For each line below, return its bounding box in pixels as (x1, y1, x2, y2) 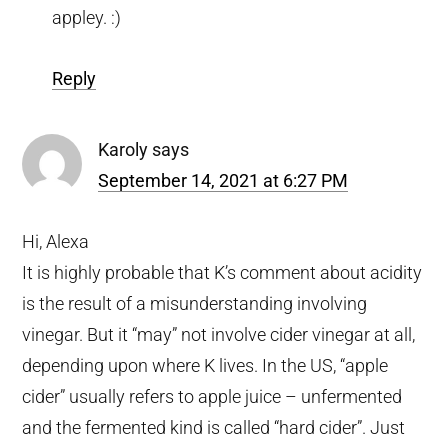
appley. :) (52, 6, 122, 28)
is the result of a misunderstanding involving (22, 292, 368, 314)
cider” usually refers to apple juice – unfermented (22, 385, 403, 407)
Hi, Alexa (22, 230, 90, 252)
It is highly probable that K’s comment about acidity (22, 261, 423, 283)
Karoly (98, 138, 149, 160)
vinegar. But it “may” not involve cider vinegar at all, (22, 323, 416, 345)
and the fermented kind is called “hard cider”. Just (22, 416, 406, 438)
